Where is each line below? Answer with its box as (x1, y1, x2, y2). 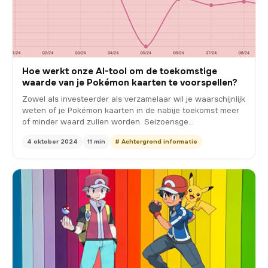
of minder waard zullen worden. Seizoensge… (22, 117, 194, 127)
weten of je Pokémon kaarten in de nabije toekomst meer (22, 105, 239, 116)
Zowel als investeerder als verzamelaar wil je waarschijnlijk (22, 94, 245, 105)
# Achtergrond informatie (115, 138, 197, 146)
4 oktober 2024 (27, 138, 78, 146)
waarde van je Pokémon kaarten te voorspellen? (22, 77, 237, 89)
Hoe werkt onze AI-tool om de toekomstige (22, 65, 217, 78)
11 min (87, 138, 105, 146)
